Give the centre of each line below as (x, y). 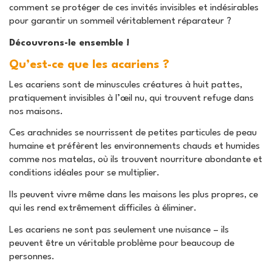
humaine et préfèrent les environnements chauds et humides (134, 147)
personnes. (32, 257)
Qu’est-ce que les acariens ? (89, 65)
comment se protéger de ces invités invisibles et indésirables (134, 8)
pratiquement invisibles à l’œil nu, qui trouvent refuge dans (131, 98)
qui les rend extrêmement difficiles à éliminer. (103, 209)
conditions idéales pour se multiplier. (84, 173)
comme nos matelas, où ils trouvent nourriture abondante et (136, 160)
